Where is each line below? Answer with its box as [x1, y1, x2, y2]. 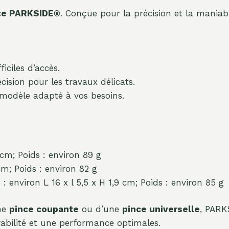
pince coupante [9, 204, 79, 215]
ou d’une [79, 204, 122, 215]
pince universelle [122, 204, 200, 215]
